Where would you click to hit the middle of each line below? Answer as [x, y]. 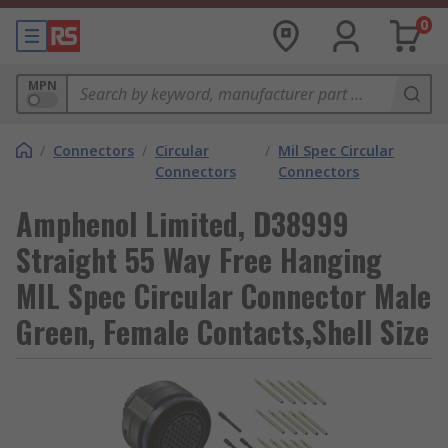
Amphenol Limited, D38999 [182, 223]
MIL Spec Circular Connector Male [223, 295]
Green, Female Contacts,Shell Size [222, 331]
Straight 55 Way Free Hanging [199, 259]
